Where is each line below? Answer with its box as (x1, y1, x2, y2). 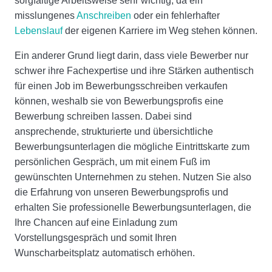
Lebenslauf (15, 25, 63, 36)
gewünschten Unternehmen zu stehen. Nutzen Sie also (15, 172, 251, 183)
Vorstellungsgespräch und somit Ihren (15, 233, 177, 243)
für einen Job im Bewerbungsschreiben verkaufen (15, 81, 228, 92)
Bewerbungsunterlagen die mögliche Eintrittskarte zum (15, 141, 250, 152)
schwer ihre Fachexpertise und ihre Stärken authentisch (15, 66, 254, 76)
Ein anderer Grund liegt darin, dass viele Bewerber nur (15, 50, 248, 61)
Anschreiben (76, 10, 131, 21)
